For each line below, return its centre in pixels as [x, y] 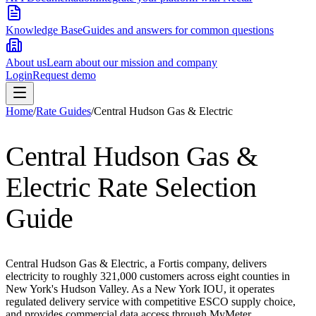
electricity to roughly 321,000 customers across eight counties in [148, 276]
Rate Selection [174, 188]
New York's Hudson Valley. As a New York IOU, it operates [140, 289]
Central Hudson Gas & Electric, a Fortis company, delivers [136, 264]
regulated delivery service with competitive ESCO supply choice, [151, 302]
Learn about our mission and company [132, 62]
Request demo [64, 75]
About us [26, 62]
